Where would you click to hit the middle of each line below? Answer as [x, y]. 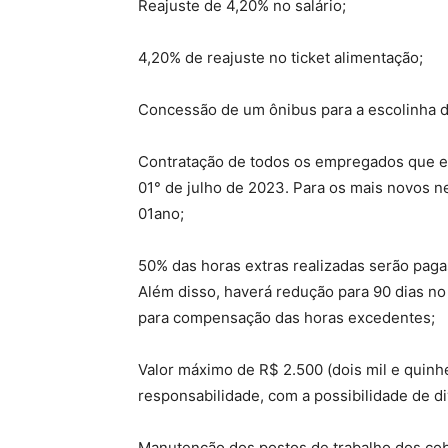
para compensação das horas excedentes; [286, 317]
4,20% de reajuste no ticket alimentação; [280, 57]
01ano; [161, 213]
